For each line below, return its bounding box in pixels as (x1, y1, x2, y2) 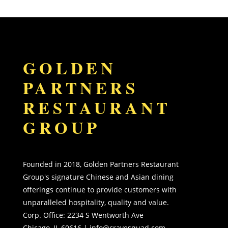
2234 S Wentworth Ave (67, 210, 144, 220)
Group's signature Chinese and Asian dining (22, 172, 174, 182)
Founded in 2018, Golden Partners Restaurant (22, 159, 179, 169)
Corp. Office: (22, 210, 67, 220)
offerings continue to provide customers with (22, 185, 177, 195)
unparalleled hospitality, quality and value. (22, 197, 171, 208)
